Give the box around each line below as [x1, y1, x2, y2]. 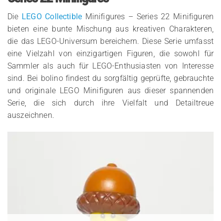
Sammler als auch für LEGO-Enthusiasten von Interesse [7, 61, 214, 71]
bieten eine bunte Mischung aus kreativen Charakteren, [7, 24, 214, 34]
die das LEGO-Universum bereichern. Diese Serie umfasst [7, 37, 214, 46]
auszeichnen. [7, 110, 54, 120]
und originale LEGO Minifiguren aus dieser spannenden [7, 86, 214, 96]
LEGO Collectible [22, 12, 82, 22]
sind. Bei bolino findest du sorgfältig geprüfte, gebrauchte [7, 74, 214, 83]
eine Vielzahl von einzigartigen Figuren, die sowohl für [7, 49, 214, 59]
